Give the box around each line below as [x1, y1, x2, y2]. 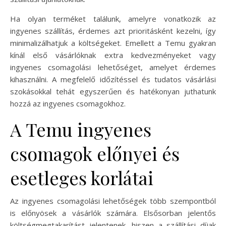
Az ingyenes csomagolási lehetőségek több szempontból [10, 195, 216, 206]
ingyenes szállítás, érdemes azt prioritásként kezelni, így [10, 25, 216, 36]
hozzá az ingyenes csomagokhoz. [10, 98, 126, 108]
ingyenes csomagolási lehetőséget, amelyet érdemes [10, 62, 216, 72]
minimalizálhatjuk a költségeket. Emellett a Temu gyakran [10, 37, 216, 48]
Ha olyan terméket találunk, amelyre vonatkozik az [10, 13, 216, 24]
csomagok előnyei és [10, 141, 180, 165]
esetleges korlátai [10, 165, 153, 190]
